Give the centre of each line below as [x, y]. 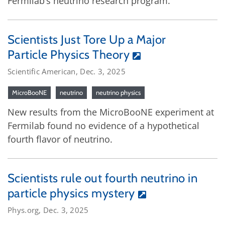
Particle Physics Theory [69, 54]
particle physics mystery [71, 193]
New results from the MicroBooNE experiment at [111, 112]
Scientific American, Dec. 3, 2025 [67, 71]
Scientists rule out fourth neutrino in [103, 178]
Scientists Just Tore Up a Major [87, 39]
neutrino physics [118, 92]
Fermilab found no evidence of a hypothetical [103, 125]
